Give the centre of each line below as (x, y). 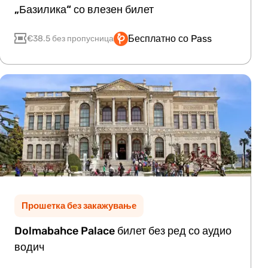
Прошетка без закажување (79, 206)
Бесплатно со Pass (170, 39)
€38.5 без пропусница (71, 39)
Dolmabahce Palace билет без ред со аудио (123, 231)
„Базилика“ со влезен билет (84, 9)
